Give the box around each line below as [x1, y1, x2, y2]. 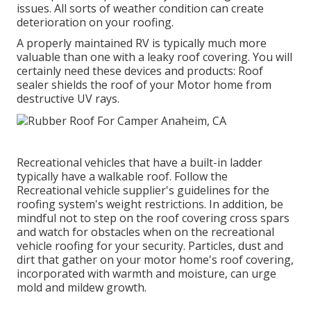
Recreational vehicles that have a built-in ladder [17, 154, 262, 170]
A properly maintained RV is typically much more [17, 35, 267, 51]
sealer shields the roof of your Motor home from [17, 77, 271, 93]
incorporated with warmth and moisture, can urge [17, 265, 276, 281]
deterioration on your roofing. [17, 15, 174, 31]
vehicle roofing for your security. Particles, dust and [17, 237, 283, 253]
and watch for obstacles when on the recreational [17, 224, 274, 239]
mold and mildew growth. [17, 279, 146, 295]
